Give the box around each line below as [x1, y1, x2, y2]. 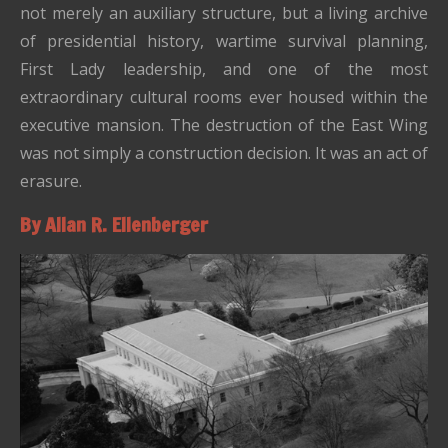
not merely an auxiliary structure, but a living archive [20, 2, 428, 25]
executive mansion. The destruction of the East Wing [20, 114, 428, 137]
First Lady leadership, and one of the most [20, 58, 428, 81]
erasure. [20, 170, 82, 193]
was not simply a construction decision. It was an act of [20, 142, 428, 165]
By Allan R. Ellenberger [20, 211, 208, 239]
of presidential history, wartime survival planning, [20, 30, 428, 53]
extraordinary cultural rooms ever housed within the [20, 86, 428, 109]
